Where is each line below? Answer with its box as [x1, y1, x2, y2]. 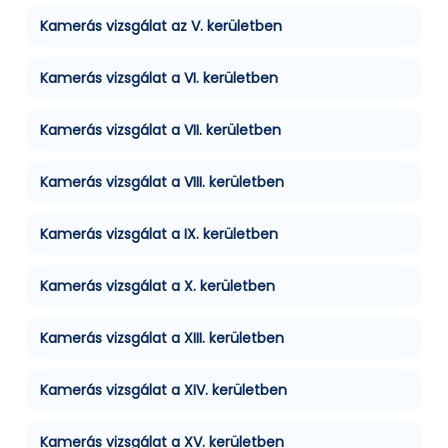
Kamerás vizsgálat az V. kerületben [40, 16, 282, 37]
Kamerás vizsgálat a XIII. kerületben [40, 328, 284, 349]
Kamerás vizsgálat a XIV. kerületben [40, 380, 287, 401]
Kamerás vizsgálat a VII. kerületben [40, 120, 281, 141]
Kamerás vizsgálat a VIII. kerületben [40, 172, 284, 193]
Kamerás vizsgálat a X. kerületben [40, 276, 275, 297]
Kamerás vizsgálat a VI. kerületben [40, 68, 278, 89]
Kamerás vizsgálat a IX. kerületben [40, 224, 278, 245]
